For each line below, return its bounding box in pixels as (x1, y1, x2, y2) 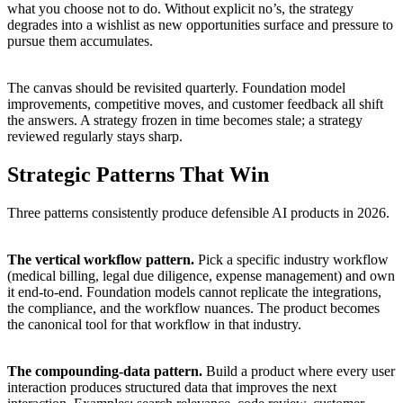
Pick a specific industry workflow (194, 251, 389, 267)
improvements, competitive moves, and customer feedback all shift (7, 95, 383, 112)
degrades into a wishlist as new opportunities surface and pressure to (7, 16, 393, 32)
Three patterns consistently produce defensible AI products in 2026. (7, 204, 390, 220)
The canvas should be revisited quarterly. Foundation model (7, 79, 345, 95)
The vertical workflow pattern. (7, 251, 194, 267)
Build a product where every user (202, 363, 395, 379)
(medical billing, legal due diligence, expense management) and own (7, 267, 395, 283)
